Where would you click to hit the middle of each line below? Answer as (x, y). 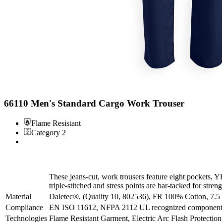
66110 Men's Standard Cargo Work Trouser (94, 104)
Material (18, 196)
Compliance (24, 207)
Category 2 (49, 132)
